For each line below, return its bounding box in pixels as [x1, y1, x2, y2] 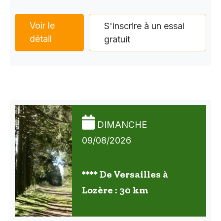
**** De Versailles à [82, 168, 168, 180]
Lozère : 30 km [82, 184, 148, 196]
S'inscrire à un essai [104, 21, 185, 32]
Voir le [30, 20, 55, 31]
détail [30, 34, 52, 44]
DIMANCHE [97, 119, 147, 130]
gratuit [104, 34, 131, 45]
